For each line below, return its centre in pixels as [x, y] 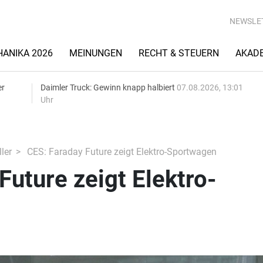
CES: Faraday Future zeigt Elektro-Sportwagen [120, 152]
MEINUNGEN [96, 53]
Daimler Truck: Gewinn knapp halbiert [109, 87]
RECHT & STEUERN [179, 53]
